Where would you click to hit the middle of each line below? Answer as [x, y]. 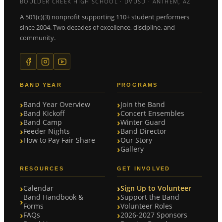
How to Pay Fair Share [59, 140]
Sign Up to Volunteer [156, 188]
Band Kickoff [44, 113]
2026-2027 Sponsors [154, 215]
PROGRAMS [138, 85]
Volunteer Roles [146, 206]
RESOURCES [42, 168]
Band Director [143, 131]
